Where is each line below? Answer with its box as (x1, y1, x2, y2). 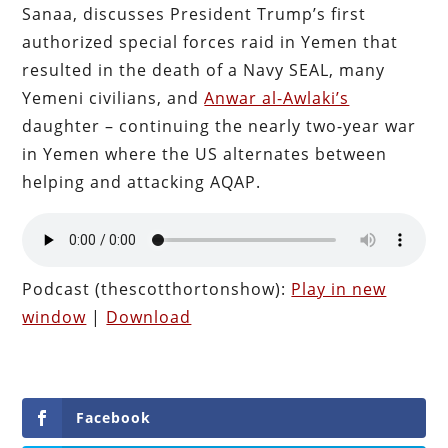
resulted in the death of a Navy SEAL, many (22, 58, 386, 81)
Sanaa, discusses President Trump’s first (22, 2, 367, 25)
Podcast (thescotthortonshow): (22, 277, 292, 300)
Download (106, 305, 192, 328)
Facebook (76, 407, 152, 427)
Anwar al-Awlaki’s (204, 86, 350, 109)
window (22, 305, 87, 328)
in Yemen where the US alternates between (22, 142, 388, 165)
